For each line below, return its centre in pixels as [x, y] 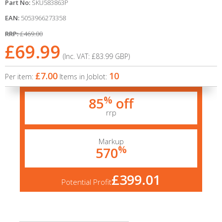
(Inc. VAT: [77, 56]
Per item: [20, 77]
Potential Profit [86, 182]
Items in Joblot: [84, 77]
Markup [111, 141]
